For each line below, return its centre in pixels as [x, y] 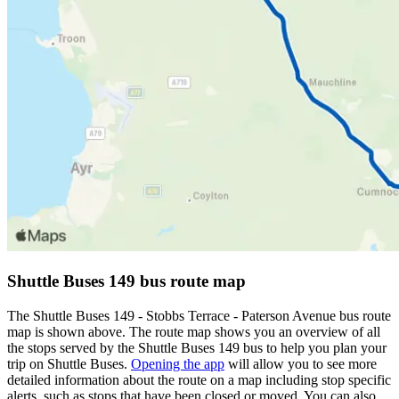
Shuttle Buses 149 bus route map [126, 281]
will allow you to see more [301, 363]
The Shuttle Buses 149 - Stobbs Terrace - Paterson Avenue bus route [199, 315]
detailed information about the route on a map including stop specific [199, 379]
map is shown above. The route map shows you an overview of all [194, 331]
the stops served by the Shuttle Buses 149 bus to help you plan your [197, 347]
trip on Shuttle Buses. [69, 363]
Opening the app [178, 363]
